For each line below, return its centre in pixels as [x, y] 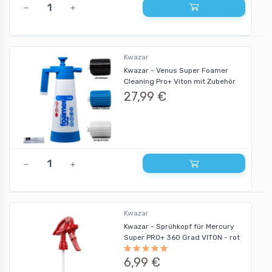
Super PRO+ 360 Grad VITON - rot [182, 238]
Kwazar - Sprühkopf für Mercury [179, 227]
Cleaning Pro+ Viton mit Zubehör [179, 81]
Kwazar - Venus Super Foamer [176, 70]
